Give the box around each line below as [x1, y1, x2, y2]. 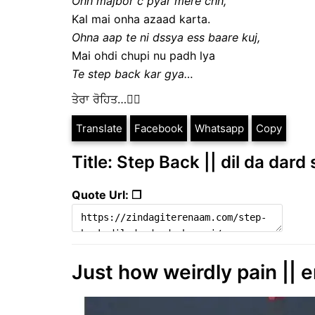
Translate [76, 122, 122, 136]
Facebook [134, 122, 183, 136]
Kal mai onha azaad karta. [72, 12, 210, 27]
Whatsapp [195, 122, 244, 136]
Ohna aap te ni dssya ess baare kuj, [72, 30, 260, 45]
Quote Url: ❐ [72, 188, 141, 202]
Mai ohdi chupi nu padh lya [72, 49, 215, 63]
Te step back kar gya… [72, 67, 193, 82]
